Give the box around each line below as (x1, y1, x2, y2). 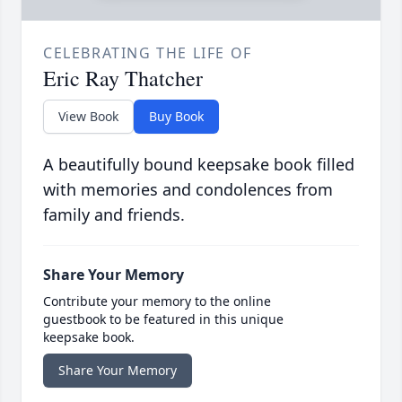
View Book (58, 108, 118, 126)
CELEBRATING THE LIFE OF (43, 43, 252, 64)
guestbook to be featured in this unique (43, 310, 284, 328)
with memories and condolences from (43, 179, 333, 201)
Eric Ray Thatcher (43, 64, 203, 93)
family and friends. (43, 204, 185, 226)
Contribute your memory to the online (43, 293, 271, 310)
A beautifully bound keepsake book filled (43, 153, 354, 176)
